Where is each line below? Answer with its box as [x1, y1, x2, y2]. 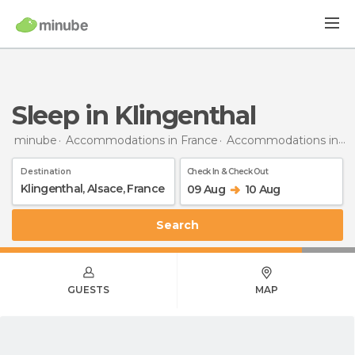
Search [164, 217, 199, 232]
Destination [21, 166, 71, 177]
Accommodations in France [66, 132, 218, 147]
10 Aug [244, 181, 281, 197]
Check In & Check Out [187, 166, 268, 177]
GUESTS [67, 283, 109, 296]
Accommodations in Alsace [227, 132, 338, 147]
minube [14, 132, 57, 147]
